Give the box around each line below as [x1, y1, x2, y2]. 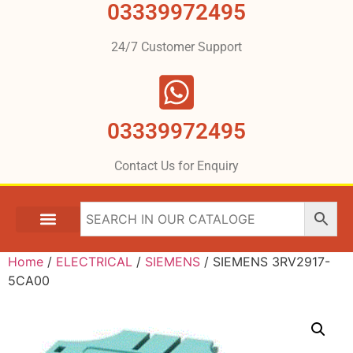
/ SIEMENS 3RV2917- [200, 254, 330, 270]
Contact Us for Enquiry [114, 158, 239, 174]
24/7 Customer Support [111, 39, 242, 55]
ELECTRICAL [56, 254, 132, 270]
